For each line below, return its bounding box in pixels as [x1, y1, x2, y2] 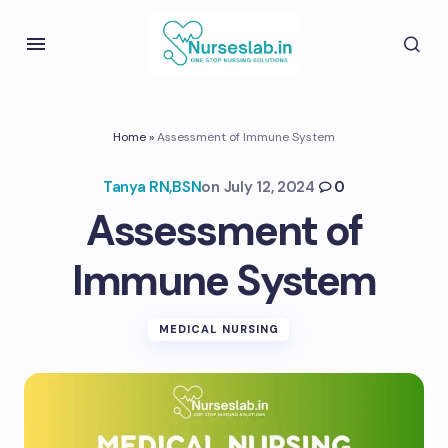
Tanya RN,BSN [102, 177, 202, 197]
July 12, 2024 [223, 177, 315, 197]
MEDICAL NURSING [158, 322, 280, 336]
